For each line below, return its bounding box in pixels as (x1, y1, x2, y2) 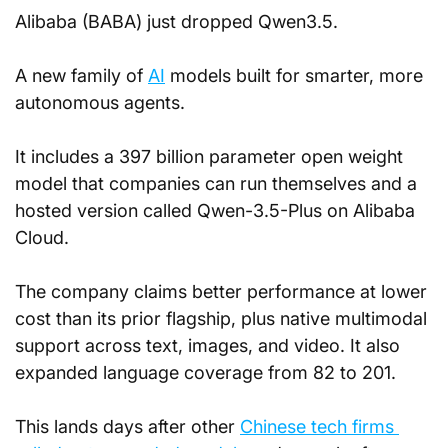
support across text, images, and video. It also (15, 335, 405, 356)
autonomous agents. (15, 92, 190, 113)
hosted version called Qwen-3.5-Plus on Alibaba (15, 200, 420, 221)
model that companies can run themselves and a (15, 173, 422, 194)
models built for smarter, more (165, 65, 428, 86)
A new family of (15, 65, 148, 86)
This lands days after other (15, 416, 240, 437)
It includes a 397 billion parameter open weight (15, 146, 408, 167)
